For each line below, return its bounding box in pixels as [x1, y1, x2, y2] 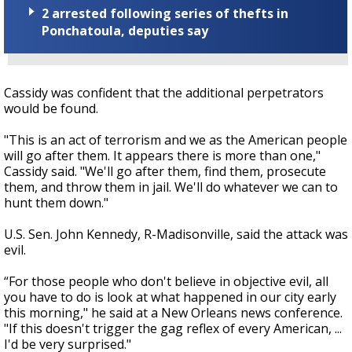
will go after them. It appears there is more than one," [4, 146, 321, 164]
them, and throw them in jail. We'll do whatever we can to [4, 178, 338, 196]
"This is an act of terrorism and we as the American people [4, 130, 347, 148]
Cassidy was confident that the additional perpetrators [4, 83, 324, 101]
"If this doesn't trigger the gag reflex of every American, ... [4, 319, 342, 337]
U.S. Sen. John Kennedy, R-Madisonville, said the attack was [4, 225, 348, 243]
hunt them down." [4, 193, 108, 211]
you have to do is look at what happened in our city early [4, 288, 336, 306]
